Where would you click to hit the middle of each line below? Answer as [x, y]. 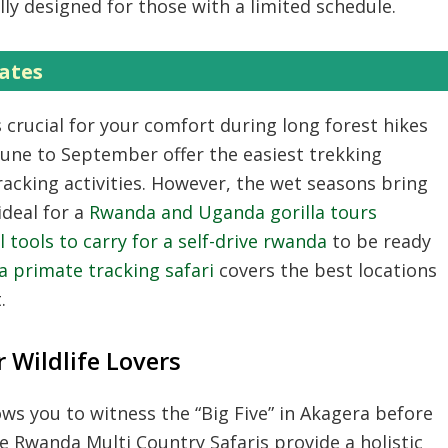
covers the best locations [325, 269]
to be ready [379, 240]
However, [188, 182]
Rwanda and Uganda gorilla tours [233, 211]
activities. [102, 182]
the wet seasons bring [329, 182]
